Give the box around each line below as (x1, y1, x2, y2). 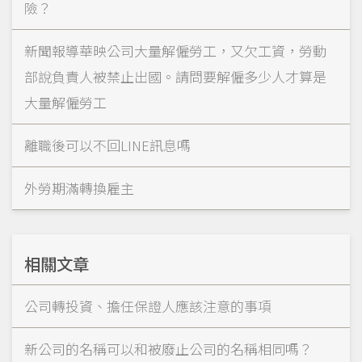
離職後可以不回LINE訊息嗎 (24, 135, 191, 156)
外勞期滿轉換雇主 (24, 178, 134, 199)
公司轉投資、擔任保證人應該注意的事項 (24, 296, 271, 317)
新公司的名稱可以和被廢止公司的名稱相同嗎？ (24, 339, 313, 360)
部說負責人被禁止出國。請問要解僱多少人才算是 (24, 66, 326, 87)
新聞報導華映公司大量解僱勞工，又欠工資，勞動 (24, 40, 326, 61)
